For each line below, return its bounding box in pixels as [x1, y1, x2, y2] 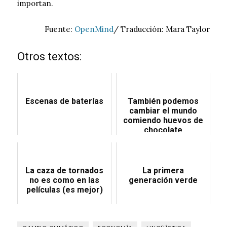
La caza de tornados [25, 166, 103, 176]
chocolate [144, 125, 182, 135]
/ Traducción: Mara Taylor [113, 24, 210, 34]
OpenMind [74, 24, 113, 34]
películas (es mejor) [26, 185, 103, 195]
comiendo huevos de [123, 116, 203, 126]
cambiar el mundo [129, 106, 197, 116]
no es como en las [29, 175, 99, 185]
